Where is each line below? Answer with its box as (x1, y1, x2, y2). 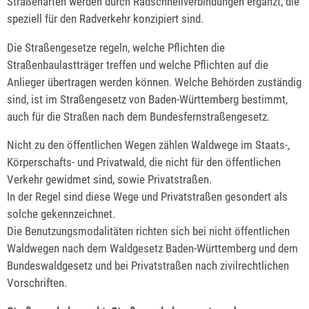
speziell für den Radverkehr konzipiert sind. (7, 11, 203, 26)
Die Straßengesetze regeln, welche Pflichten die (7, 40, 225, 54)
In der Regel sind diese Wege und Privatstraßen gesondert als (7, 190, 288, 204)
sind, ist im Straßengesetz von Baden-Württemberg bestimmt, (7, 92, 288, 106)
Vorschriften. (7, 276, 67, 290)
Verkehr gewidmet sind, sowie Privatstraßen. (7, 172, 212, 187)
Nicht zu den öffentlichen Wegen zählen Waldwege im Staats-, (7, 138, 290, 152)
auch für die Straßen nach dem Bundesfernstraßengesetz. (7, 109, 270, 123)
